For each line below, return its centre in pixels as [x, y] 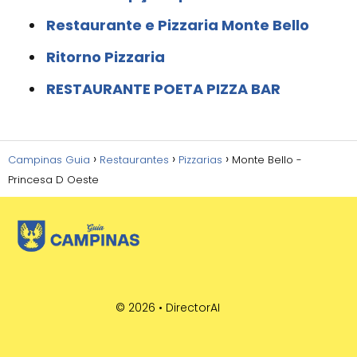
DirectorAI [193, 307]
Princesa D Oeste [53, 179]
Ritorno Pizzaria [106, 57]
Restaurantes [134, 159]
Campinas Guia [49, 159]
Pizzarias [200, 159]
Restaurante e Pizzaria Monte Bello [178, 25]
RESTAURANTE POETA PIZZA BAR [163, 88]
